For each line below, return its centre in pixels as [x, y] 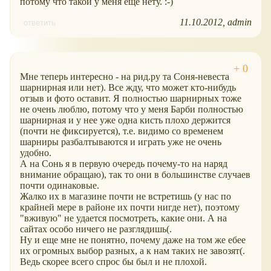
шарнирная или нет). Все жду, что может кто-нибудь [128, 88]
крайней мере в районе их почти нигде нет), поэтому [130, 207]
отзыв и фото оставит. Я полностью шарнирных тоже [131, 99]
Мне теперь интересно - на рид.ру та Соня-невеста [125, 77]
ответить [40, 23]
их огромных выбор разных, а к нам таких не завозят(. [132, 251]
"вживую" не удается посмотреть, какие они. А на [123, 218]
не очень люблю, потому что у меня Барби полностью [132, 109]
